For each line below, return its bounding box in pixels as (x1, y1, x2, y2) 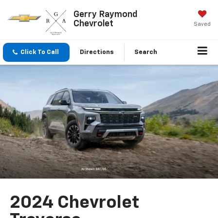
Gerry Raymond (73, 10, 138, 19)
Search (134, 49, 157, 55)
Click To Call (20, 49, 59, 55)
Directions (80, 49, 114, 55)
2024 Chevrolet (10, 194, 140, 212)
